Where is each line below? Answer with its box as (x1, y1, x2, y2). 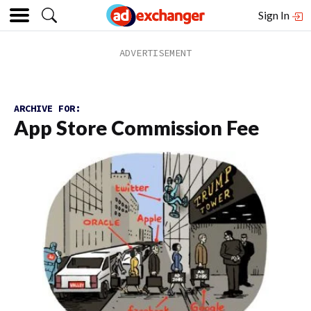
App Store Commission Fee (14, 116, 259, 140)
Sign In (258, 8, 292, 22)
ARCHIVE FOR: (14, 102, 81, 115)
